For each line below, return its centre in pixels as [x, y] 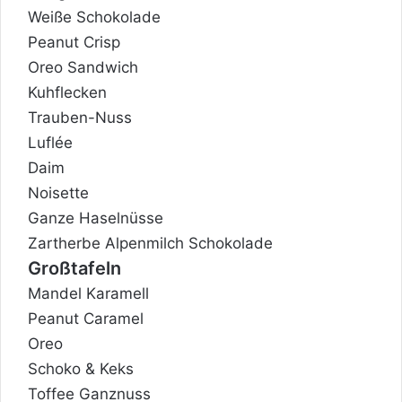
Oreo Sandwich [83, 67]
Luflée [50, 142]
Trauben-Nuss [80, 117]
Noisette [58, 192]
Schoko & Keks [81, 368]
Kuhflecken [67, 92]
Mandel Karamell [88, 293]
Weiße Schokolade [94, 17]
